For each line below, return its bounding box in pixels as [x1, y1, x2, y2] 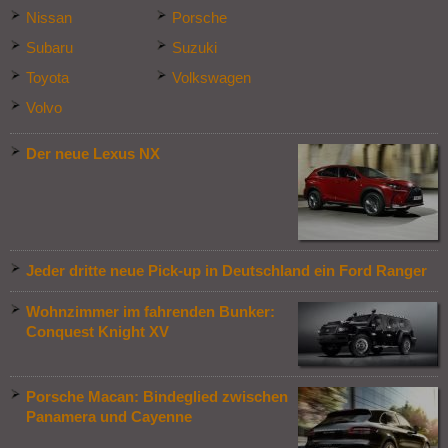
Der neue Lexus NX [26, 146, 160, 163]
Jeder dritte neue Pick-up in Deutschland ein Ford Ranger [26, 263, 427, 280]
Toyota [26, 70, 69, 87]
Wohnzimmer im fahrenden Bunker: [26, 304, 275, 321]
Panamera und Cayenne [26, 409, 192, 426]
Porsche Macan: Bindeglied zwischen [26, 389, 288, 406]
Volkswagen [172, 70, 251, 87]
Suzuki [172, 40, 217, 57]
